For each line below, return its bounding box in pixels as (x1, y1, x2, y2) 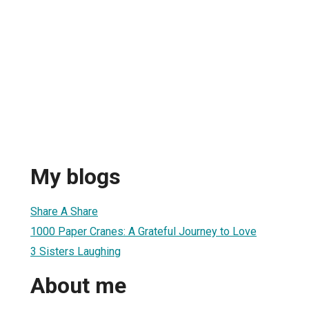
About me (30, 272, 126, 299)
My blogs (30, 163, 121, 190)
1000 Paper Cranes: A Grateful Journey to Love (30, 224, 257, 238)
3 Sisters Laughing (30, 244, 121, 258)
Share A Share (30, 204, 98, 218)
